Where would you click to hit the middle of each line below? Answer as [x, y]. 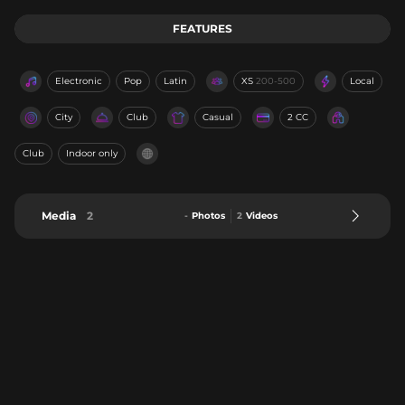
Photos [208, 216]
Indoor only [92, 153]
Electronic [79, 81]
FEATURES [202, 28]
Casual [218, 117]
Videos [261, 216]
